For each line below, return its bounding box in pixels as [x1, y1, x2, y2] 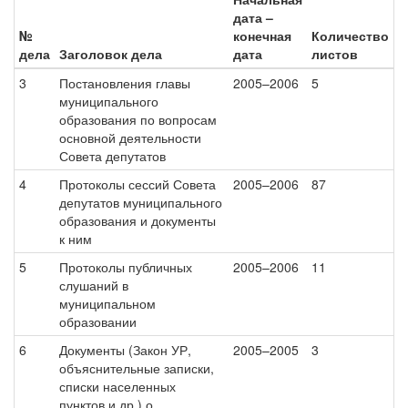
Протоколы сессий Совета [59, 175, 216, 193]
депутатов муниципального [59, 193, 222, 211]
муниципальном [59, 294, 156, 312]
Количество [311, 26, 389, 45]
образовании [59, 312, 137, 331]
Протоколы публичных [59, 258, 192, 276]
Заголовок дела [59, 45, 162, 63]
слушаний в [59, 276, 128, 294]
